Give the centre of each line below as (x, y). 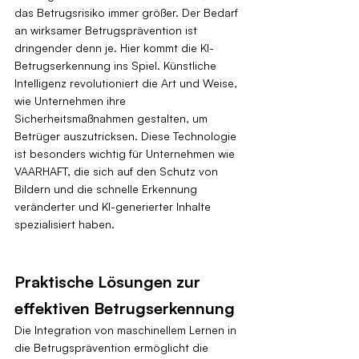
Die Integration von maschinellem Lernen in (127, 329)
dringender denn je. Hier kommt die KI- (114, 47)
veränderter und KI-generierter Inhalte (114, 206)
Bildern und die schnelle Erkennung (107, 188)
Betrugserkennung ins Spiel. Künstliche (117, 65)
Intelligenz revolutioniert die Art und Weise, (127, 83)
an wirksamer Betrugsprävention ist (107, 30)
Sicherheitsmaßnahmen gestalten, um (113, 118)
